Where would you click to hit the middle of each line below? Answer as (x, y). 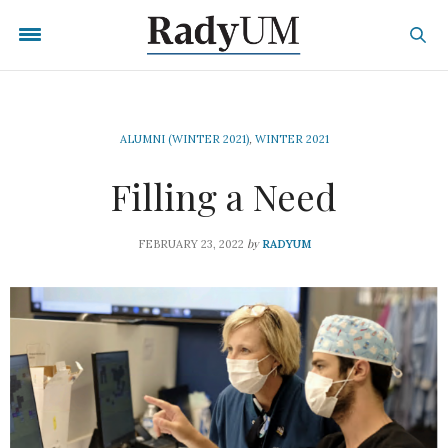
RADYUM (286, 244)
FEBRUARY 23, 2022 (190, 244)
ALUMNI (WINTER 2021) (184, 139)
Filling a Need (224, 196)
